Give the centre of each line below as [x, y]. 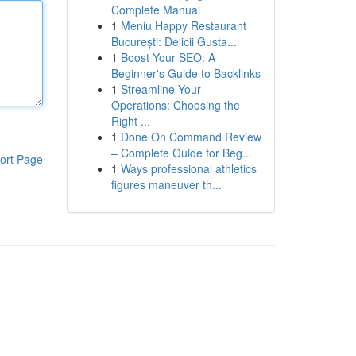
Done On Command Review [191, 137]
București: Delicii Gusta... [174, 41]
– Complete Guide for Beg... [181, 153]
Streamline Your [161, 89]
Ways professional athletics [188, 168]
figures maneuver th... [166, 184]
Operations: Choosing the [175, 105]
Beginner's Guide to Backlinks [186, 73]
